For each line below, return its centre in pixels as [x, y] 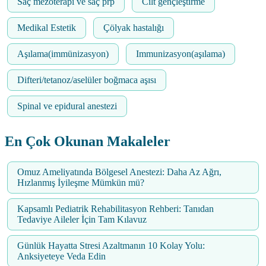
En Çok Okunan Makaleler [88, 142]
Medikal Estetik [47, 28]
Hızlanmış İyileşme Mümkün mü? [81, 183]
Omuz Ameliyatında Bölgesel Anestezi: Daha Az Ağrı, [119, 172]
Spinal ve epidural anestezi [67, 106]
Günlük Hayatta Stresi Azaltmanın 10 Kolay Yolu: [111, 246]
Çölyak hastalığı [134, 28]
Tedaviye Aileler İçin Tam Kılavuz [82, 220]
